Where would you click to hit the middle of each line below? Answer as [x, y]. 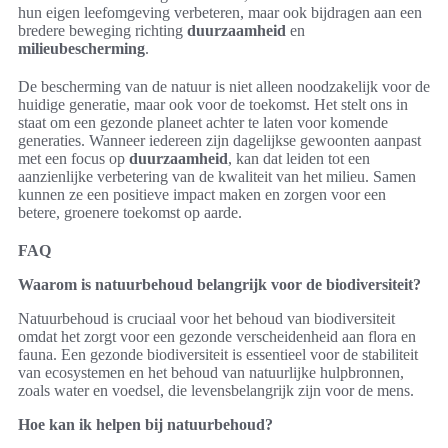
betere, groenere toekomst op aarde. [130, 213]
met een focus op [73, 159]
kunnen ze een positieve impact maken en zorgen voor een [202, 195]
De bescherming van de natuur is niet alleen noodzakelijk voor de [224, 87]
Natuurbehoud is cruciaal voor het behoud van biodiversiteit [206, 319]
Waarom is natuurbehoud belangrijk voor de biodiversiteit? [219, 285]
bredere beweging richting [102, 31]
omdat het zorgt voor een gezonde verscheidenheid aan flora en [217, 337]
